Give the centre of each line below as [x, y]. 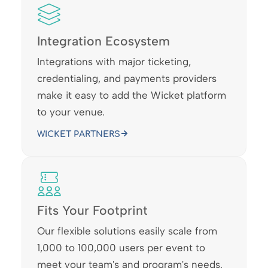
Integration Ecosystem [103, 41]
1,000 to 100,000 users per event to [121, 247]
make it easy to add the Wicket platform [131, 95]
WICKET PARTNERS [78, 134]
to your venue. [71, 112]
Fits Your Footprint [92, 210]
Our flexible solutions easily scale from [127, 231]
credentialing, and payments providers [127, 78]
